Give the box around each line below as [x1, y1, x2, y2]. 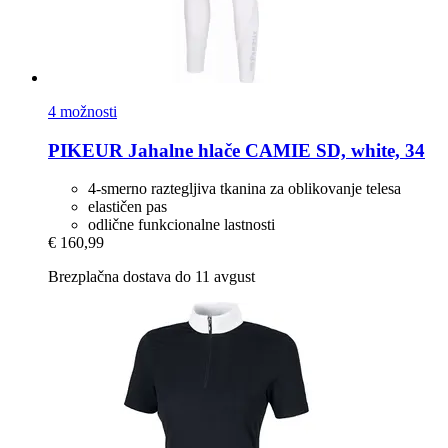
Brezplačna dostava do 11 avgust [48, 268, 255, 286]
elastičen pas [88, 198, 167, 216]
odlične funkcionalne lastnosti [88, 216, 275, 234]
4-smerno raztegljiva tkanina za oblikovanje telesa [88, 180, 401, 198]
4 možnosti [48, 103, 117, 120]
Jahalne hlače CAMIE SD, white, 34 [123, 139, 425, 161]
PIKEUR [48, 139, 123, 161]
